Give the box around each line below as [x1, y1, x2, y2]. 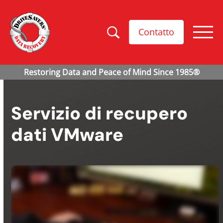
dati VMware [11, 123, 124, 147]
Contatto [138, 26, 175, 38]
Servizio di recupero [11, 102, 188, 125]
